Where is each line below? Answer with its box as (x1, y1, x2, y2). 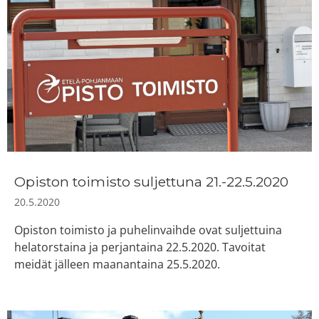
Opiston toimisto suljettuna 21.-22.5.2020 (14, 173, 288, 191)
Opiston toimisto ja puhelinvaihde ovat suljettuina (14, 222, 282, 239)
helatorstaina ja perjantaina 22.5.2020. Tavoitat (14, 239, 266, 256)
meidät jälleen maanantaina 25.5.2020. (14, 256, 220, 273)
